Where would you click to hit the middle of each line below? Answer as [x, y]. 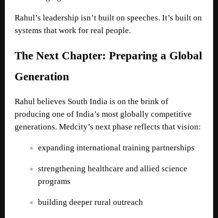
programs [54, 181]
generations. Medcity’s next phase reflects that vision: [108, 127]
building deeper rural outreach [91, 202]
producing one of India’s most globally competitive [103, 114]
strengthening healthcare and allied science [113, 168]
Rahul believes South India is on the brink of [91, 101]
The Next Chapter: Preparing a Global [108, 55]
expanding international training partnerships [116, 147]
